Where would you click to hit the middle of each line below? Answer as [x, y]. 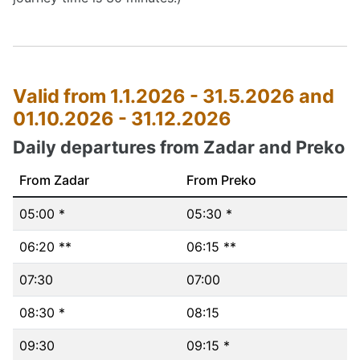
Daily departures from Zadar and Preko [179, 147]
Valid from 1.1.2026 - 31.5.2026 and [174, 96]
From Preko [221, 180]
